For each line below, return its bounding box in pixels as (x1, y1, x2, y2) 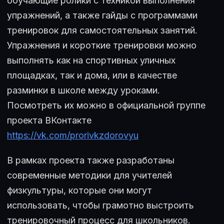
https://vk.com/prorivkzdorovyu (7, 130, 138, 141)
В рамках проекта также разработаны (7, 154, 174, 165)
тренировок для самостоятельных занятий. (7, 25, 197, 36)
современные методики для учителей (7, 169, 172, 180)
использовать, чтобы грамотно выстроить (7, 199, 194, 210)
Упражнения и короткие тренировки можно (7, 40, 196, 51)
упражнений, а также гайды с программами (7, 10, 197, 21)
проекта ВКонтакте (7, 115, 91, 126)
